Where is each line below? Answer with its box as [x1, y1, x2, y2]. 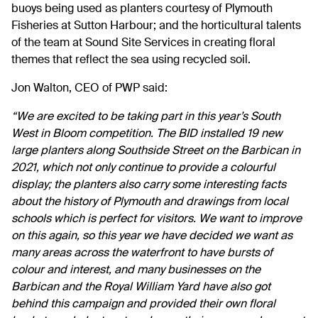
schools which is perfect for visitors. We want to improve [11, 214, 302, 226]
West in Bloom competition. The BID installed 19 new [11, 128, 283, 141]
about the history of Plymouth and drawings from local [11, 197, 288, 209]
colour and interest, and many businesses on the [11, 265, 261, 277]
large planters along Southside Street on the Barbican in [11, 146, 300, 158]
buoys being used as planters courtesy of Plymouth [11, 4, 273, 16]
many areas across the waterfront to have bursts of [11, 248, 273, 260]
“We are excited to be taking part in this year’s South [11, 111, 280, 124]
